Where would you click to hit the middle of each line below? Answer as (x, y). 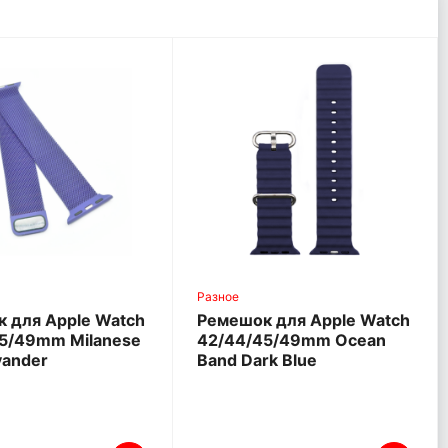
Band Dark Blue (257, 360)
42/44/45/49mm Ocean (292, 340)
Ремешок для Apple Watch (304, 320)
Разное (218, 297)
